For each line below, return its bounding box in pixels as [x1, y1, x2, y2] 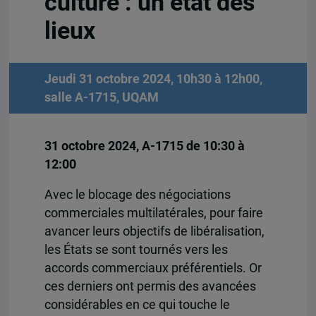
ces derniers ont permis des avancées [44, 279, 256, 294]
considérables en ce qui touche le [44, 298, 230, 312]
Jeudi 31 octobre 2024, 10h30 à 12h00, [44, 71, 262, 86]
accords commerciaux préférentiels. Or [44, 261, 262, 276]
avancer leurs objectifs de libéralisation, [44, 224, 265, 239]
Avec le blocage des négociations [44, 188, 231, 202]
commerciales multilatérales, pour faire [44, 206, 263, 221]
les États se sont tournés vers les [44, 243, 228, 257]
